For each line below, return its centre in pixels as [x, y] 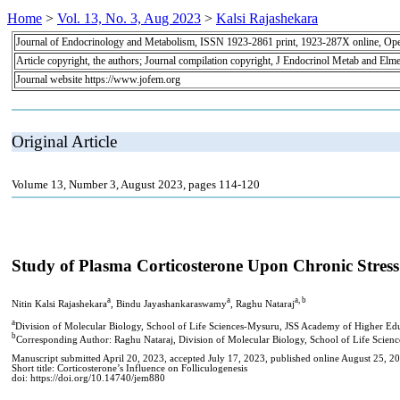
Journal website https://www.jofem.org [98, 79]
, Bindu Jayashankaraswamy [169, 304]
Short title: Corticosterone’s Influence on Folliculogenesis [129, 368]
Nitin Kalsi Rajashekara [59, 304]
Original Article [64, 141]
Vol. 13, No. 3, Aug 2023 [129, 18]
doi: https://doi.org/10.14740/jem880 [88, 378]
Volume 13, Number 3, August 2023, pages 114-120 [136, 184]
